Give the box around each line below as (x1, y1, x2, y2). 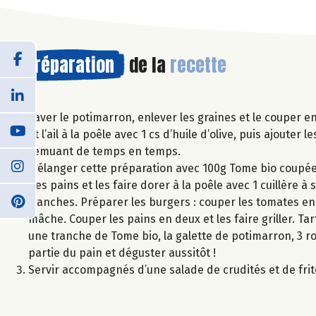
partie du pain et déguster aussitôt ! (28, 245, 216, 260)
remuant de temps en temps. (28, 144, 181, 158)
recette (170, 50, 226, 79)
